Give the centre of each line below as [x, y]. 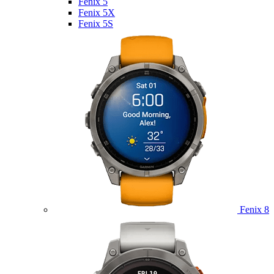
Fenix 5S [96, 23]
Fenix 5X [97, 12]
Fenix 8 [253, 209]
